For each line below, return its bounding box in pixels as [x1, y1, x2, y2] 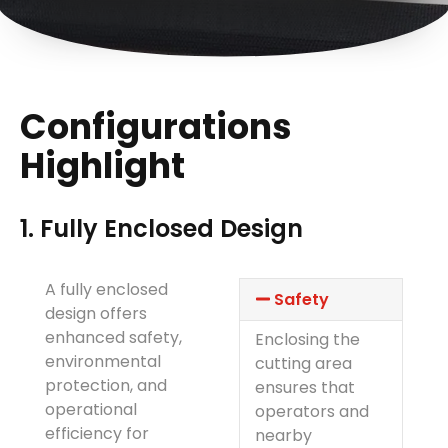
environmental [45, 349, 161, 373]
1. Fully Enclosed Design [20, 211, 303, 245]
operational [45, 397, 137, 421]
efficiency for [45, 421, 149, 445]
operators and [255, 399, 369, 423]
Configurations [20, 101, 292, 151]
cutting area [255, 351, 352, 375]
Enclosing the [255, 327, 360, 351]
